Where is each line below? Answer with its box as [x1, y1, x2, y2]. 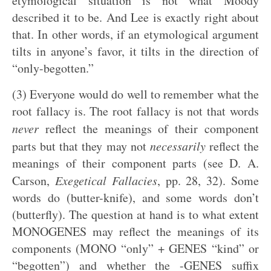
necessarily [149, 138, 206, 154]
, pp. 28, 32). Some [157, 172, 260, 189]
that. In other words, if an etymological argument [12, 26, 259, 42]
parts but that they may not [12, 138, 150, 154]
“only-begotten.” [12, 60, 94, 76]
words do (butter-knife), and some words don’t [12, 189, 259, 206]
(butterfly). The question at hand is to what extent [12, 206, 259, 223]
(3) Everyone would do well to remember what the [12, 86, 259, 102]
